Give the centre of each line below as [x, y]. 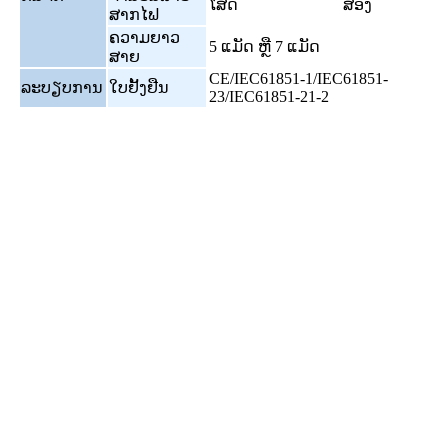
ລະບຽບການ [62, 87]
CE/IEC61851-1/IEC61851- [298, 78]
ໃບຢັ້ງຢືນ [139, 87]
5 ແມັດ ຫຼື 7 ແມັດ [264, 46]
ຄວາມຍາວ [144, 37]
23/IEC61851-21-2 [269, 96]
